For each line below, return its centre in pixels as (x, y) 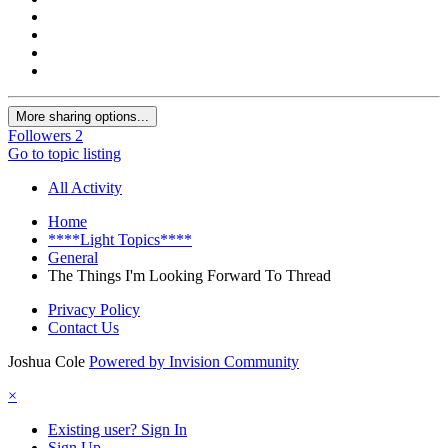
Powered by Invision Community (194, 362)
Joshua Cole (46, 362)
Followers (39, 136)
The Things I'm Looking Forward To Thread (189, 276)
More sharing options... (82, 117)
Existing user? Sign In (117, 430)
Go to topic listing (64, 154)
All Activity (85, 188)
